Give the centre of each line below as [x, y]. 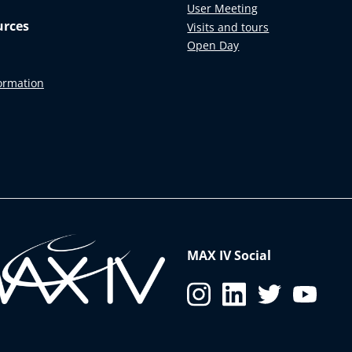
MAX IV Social [229, 255]
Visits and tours [228, 27]
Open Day [213, 46]
